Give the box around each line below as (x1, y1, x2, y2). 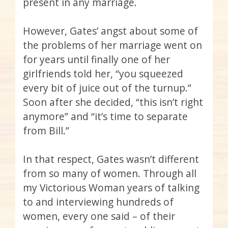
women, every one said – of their (23, 209, 175, 223)
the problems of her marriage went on (23, 38, 202, 52)
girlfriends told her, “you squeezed (23, 67, 183, 81)
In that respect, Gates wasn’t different (23, 152, 199, 166)
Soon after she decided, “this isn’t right (23, 95, 203, 109)
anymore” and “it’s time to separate (23, 109, 188, 124)
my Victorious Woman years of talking (23, 181, 199, 195)
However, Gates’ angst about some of (23, 24, 198, 38)
